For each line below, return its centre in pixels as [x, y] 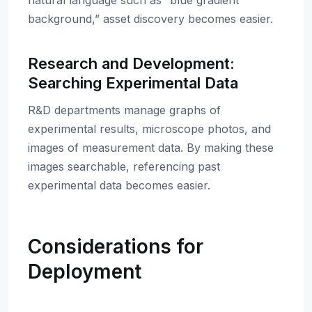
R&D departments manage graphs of [124, 110]
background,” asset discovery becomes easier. [150, 19]
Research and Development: [131, 63]
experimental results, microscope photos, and [149, 129]
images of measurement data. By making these [151, 148]
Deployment [85, 272]
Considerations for [116, 247]
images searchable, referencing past [124, 166]
